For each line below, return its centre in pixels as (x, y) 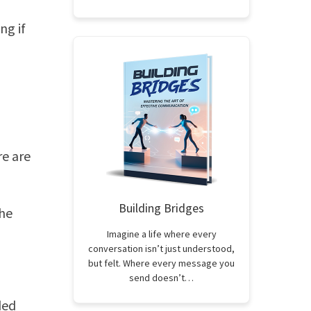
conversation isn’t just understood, (161, 249)
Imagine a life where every (161, 234)
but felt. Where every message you (161, 263)
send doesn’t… (161, 278)
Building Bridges (161, 208)
